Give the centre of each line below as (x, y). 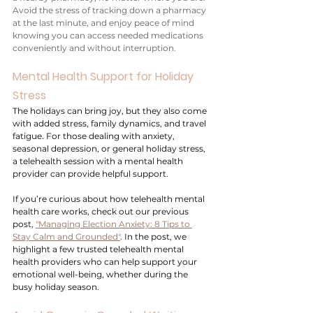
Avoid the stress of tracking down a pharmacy (110, 10)
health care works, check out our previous (102, 211)
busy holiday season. (56, 287)
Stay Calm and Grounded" (66, 236)
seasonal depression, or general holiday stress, (110, 148)
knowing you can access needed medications (109, 35)
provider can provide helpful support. (92, 174)
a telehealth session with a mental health (99, 161)
